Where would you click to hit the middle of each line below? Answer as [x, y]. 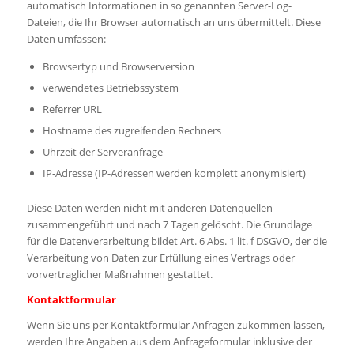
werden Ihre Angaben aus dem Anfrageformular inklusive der [169, 342]
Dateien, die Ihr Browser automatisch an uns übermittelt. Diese [173, 23]
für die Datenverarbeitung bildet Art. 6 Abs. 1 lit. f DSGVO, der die [177, 241]
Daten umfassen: [66, 39]
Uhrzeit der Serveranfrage [102, 152]
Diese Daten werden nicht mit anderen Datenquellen [149, 208]
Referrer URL [72, 109]
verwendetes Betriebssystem [110, 88]
